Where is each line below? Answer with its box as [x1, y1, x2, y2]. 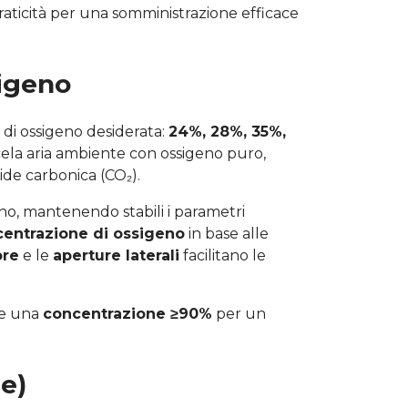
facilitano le [179, 246, 266, 264]
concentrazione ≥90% [43, 304, 212, 322]
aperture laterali [53, 246, 179, 264]
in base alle [185, 224, 269, 242]
